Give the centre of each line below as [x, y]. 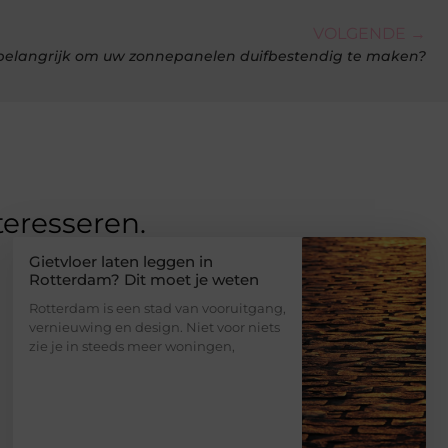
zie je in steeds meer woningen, [131, 345]
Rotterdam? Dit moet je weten [143, 279]
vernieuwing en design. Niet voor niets [154, 326]
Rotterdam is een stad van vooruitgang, [157, 307]
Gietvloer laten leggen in [120, 261]
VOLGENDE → [369, 33]
